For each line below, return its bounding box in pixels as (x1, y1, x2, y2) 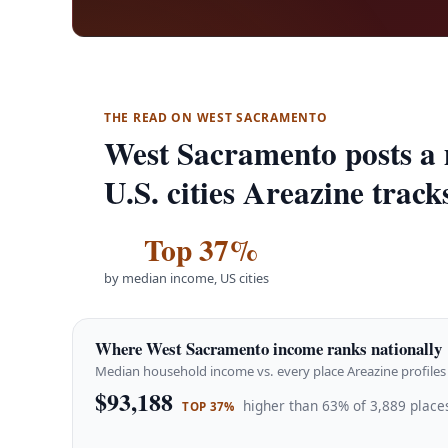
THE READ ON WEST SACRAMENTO (104, 109, 328, 127)
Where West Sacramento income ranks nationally (95, 335, 443, 361)
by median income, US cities (104, 268, 269, 287)
